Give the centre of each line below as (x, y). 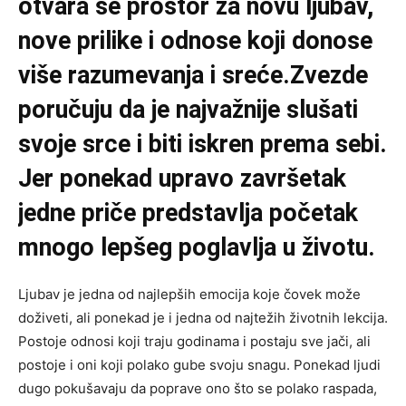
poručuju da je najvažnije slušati (188, 110)
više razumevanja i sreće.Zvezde (193, 75)
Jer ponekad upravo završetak (182, 179)
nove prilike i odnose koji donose (195, 41)
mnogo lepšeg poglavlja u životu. (197, 247)
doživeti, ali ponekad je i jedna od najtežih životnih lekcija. (203, 318)
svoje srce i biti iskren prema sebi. (203, 144)
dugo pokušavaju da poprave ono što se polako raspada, (198, 388)
